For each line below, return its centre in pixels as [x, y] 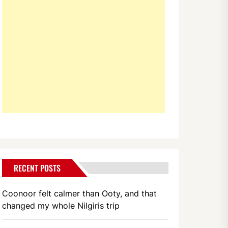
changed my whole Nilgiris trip [61, 206]
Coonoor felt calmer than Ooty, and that [80, 193]
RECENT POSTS [37, 168]
